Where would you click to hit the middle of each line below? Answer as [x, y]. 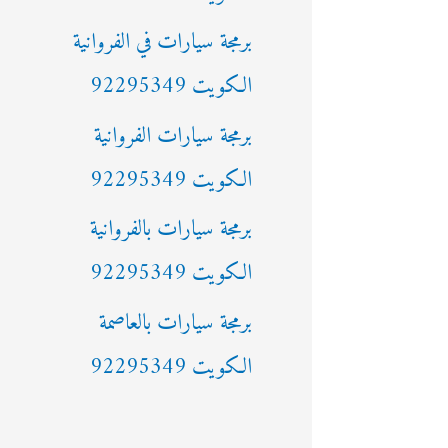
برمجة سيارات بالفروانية [171, 230]
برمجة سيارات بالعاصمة [175, 323]
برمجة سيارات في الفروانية [162, 43]
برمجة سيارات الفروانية [173, 136]
